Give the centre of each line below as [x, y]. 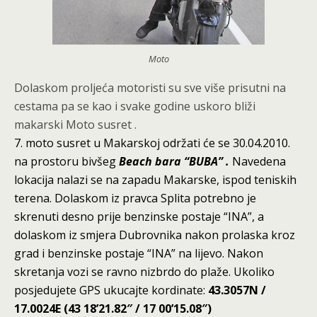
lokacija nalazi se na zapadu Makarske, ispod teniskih [155, 180]
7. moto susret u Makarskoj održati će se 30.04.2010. [152, 143]
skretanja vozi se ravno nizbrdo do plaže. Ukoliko [144, 272]
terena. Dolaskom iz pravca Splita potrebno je [135, 198]
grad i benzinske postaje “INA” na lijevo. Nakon [139, 254]
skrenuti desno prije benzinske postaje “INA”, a [139, 217]
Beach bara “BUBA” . [175, 162]
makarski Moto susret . [75, 125]
